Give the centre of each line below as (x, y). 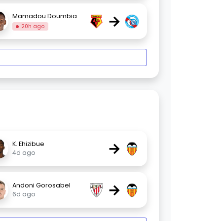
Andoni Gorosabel (41, 185)
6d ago (24, 194)
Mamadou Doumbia (44, 16)
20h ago (33, 26)
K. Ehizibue (28, 144)
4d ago (24, 153)
